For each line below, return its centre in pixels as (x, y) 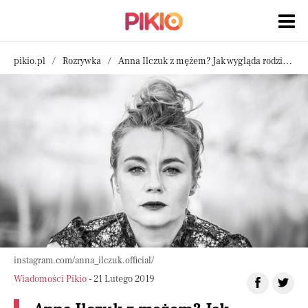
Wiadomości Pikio (50, 279)
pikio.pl (30, 61)
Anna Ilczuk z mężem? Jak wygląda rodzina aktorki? (200, 61)
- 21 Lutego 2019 (121, 279)
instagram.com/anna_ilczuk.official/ (84, 261)
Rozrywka (82, 61)
